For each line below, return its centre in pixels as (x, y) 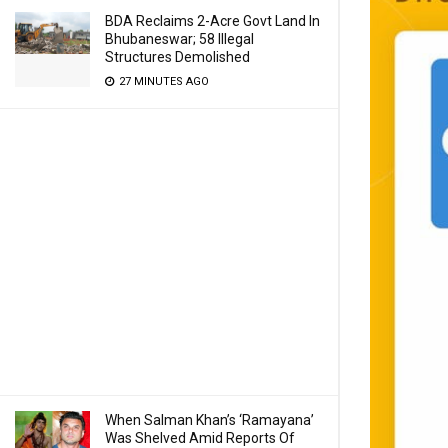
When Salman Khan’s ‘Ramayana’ (209, 420)
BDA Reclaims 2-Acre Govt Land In (212, 21)
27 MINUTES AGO (162, 81)
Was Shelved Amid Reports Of (200, 438)
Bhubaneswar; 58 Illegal (179, 39)
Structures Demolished (177, 57)
